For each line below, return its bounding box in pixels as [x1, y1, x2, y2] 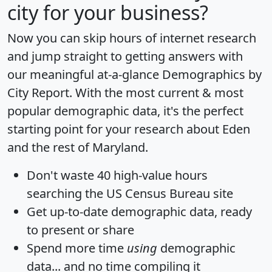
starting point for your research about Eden [7, 120, 250, 137]
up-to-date [50, 203, 108, 220]
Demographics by [162, 66, 262, 83]
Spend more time [27, 239, 127, 256]
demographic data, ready [108, 203, 252, 220]
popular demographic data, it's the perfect [7, 102, 243, 119]
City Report [7, 84, 69, 101]
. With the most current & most [69, 84, 243, 101]
